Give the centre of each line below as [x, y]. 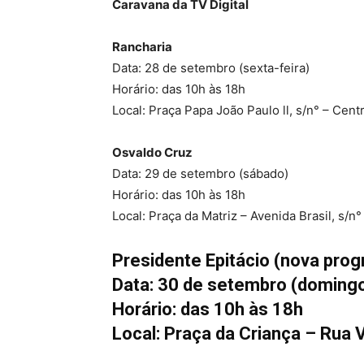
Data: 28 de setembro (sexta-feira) [211, 68]
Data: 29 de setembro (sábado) [200, 173]
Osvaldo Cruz [152, 152]
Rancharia [142, 47]
